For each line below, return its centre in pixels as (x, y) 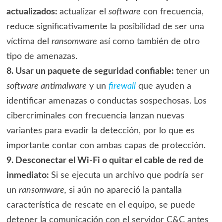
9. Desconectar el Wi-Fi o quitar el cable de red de (105, 161)
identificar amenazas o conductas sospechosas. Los (106, 101)
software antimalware (46, 86)
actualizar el (84, 12)
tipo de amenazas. (42, 57)
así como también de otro (148, 42)
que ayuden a (163, 86)
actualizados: (33, 12)
